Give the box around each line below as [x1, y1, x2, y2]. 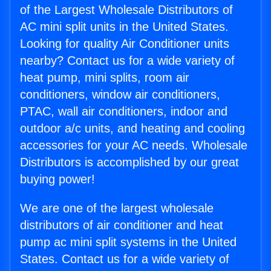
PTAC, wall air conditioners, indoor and [20, 105, 227, 119]
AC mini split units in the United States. [20, 20, 229, 34]
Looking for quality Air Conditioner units [20, 37, 229, 51]
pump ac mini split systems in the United [20, 235, 237, 249]
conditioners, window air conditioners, [20, 88, 220, 102]
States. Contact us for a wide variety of [20, 252, 229, 266]
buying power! [20, 172, 95, 186]
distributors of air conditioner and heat [20, 218, 223, 232]
